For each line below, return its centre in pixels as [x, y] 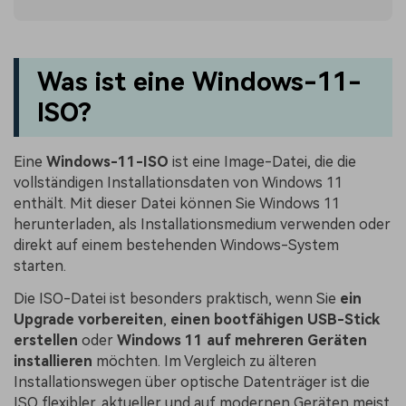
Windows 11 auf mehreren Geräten [242, 341]
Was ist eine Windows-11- [199, 82]
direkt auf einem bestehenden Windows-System [176, 246]
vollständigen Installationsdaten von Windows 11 [178, 183]
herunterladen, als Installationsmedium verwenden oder [202, 225]
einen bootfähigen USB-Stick [275, 320]
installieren [53, 362]
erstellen [46, 341]
